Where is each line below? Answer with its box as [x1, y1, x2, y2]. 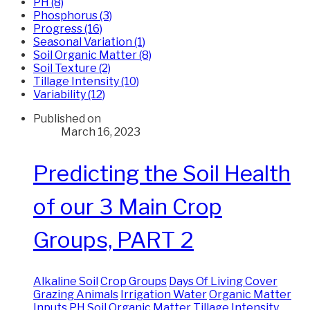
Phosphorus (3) [33, 9, 112, 22]
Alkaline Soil [33, 275, 98, 289]
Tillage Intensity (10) [33, 75, 139, 88]
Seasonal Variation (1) [33, 35, 145, 48]
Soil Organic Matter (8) [33, 48, 152, 62]
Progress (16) [33, 22, 102, 35]
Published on [33, 112, 101, 125]
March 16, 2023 [61, 125, 140, 138]
